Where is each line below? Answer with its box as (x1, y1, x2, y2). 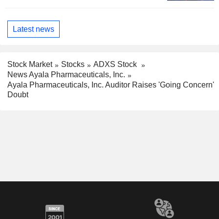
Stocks (61, 60, 85, 69)
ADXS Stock (93, 60, 139, 69)
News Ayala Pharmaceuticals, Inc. (7, 70, 125, 79)
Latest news (13, 24, 54, 33)
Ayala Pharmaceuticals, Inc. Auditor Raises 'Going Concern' (7, 80, 214, 89)
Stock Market (7, 60, 52, 69)
